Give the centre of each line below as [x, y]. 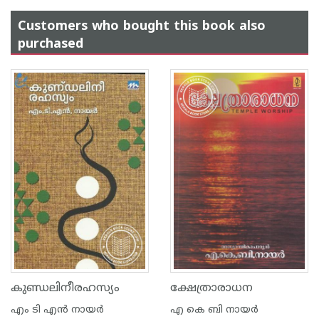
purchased [51, 45]
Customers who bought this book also [142, 27]
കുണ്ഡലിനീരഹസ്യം [65, 288]
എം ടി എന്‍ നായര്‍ [57, 310]
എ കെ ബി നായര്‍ [214, 310]
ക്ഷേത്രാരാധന [211, 288]
